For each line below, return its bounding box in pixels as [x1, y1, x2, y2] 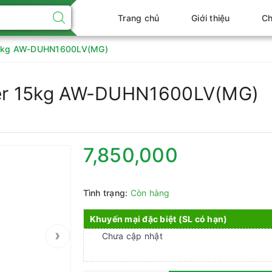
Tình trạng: [83, 188, 128, 198]
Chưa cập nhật [101, 231, 163, 241]
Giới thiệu [191, 13, 230, 23]
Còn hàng [130, 188, 170, 198]
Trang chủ [118, 13, 160, 23]
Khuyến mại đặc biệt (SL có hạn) [89, 214, 228, 224]
